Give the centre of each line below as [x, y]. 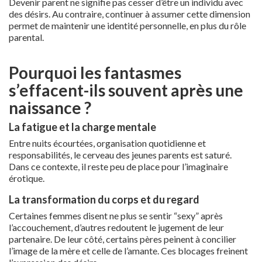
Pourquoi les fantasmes [95, 72]
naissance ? [50, 107]
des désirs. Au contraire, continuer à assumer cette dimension [130, 13]
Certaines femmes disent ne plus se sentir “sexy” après [116, 215]
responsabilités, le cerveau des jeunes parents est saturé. [120, 154]
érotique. [27, 178]
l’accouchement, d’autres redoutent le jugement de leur [116, 227]
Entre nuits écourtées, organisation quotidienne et [107, 143]
